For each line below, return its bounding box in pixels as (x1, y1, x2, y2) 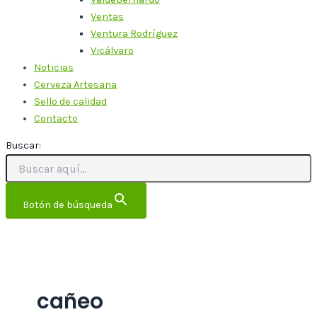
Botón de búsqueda (23, 199, 113, 212)
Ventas (91, 10, 124, 23)
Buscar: (6, 139, 41, 152)
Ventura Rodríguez (91, 27, 178, 40)
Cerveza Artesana (34, 78, 117, 91)
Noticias (34, 61, 74, 74)
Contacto (34, 112, 78, 125)
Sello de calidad (34, 95, 107, 108)
